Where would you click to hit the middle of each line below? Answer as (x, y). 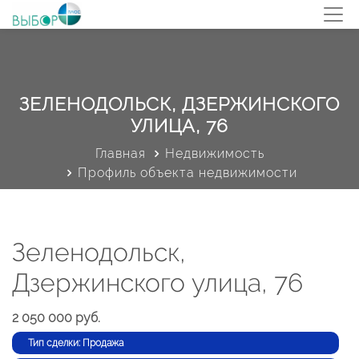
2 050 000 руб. (56, 318)
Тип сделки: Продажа (76, 343)
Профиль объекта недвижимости (188, 173)
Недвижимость (214, 153)
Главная (120, 153)
